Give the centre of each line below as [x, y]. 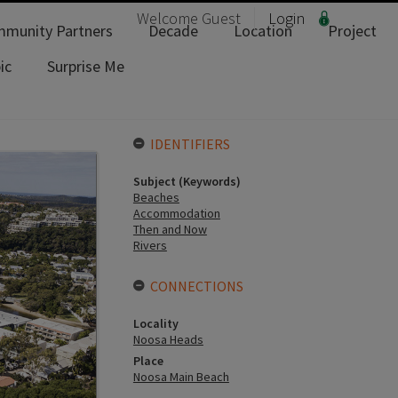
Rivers [150, 245]
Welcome [169, 18]
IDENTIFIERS [190, 144]
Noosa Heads [168, 339]
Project [352, 31]
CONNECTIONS [196, 286]
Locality [155, 323]
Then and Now [170, 229]
